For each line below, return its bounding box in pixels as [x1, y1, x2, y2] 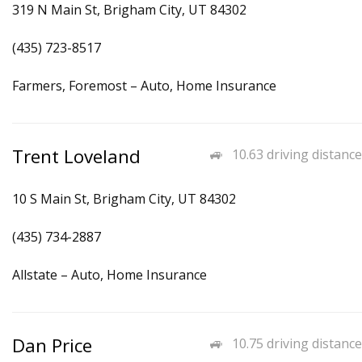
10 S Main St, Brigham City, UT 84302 [12, 190, 236, 208]
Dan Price [12, 333, 92, 358]
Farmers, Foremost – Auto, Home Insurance [12, 77, 276, 95]
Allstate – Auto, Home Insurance [12, 266, 207, 284]
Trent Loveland [12, 144, 141, 169]
